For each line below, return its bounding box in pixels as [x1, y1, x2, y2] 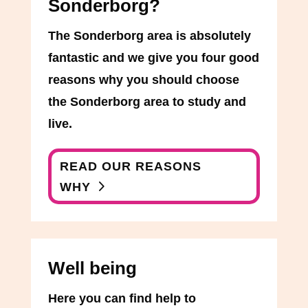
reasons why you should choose [47, 73, 239, 87]
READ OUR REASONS [60, 159, 202, 173]
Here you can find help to [47, 291, 196, 306]
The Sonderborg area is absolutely [47, 29, 251, 43]
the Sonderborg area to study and [47, 95, 246, 109]
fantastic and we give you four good [47, 51, 259, 65]
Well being [47, 258, 137, 279]
